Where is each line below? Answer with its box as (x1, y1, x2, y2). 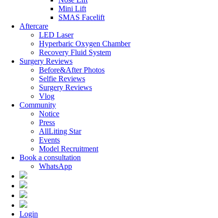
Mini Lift (58, 4, 86, 13)
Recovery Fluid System (39, 48, 111, 56)
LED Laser (39, 30, 73, 39)
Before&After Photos (39, 65, 105, 74)
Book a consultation (19, 153, 81, 162)
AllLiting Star (39, 127, 81, 135)
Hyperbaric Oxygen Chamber (39, 39, 130, 48)
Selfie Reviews (39, 74, 85, 83)
